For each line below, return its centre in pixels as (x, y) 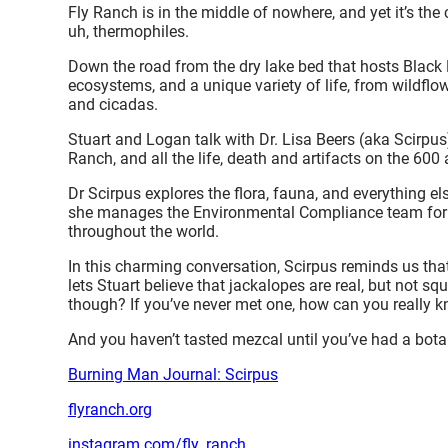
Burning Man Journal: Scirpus (173, 375)
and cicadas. (113, 105)
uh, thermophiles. (128, 32)
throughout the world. (143, 232)
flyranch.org (110, 410)
